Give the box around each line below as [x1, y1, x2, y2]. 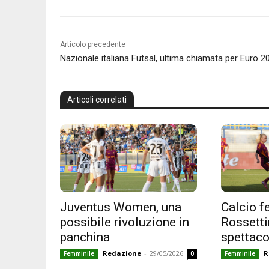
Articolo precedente [60, 40, 125, 49]
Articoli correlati [67, 94, 127, 104]
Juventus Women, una [60, 200, 181, 215]
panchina [60, 230, 110, 245]
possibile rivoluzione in [60, 215, 189, 230]
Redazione [103, 249, 141, 258]
